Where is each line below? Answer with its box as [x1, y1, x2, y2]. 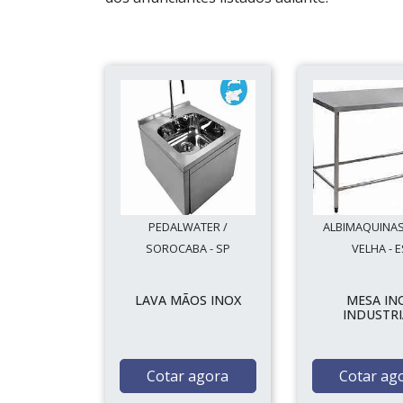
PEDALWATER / [148, 219, 228, 235]
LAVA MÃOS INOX [134, 291, 241, 309]
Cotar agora [147, 366, 229, 386]
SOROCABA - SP [145, 240, 230, 256]
